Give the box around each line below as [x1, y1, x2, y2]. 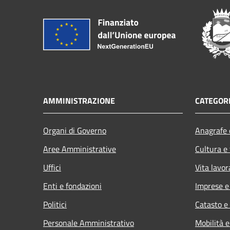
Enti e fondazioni [43, 179, 102, 192]
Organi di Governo [43, 124, 106, 137]
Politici [43, 198, 67, 210]
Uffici [43, 161, 61, 174]
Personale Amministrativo [43, 216, 134, 229]
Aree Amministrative [43, 142, 116, 155]
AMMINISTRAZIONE [43, 94, 115, 107]
